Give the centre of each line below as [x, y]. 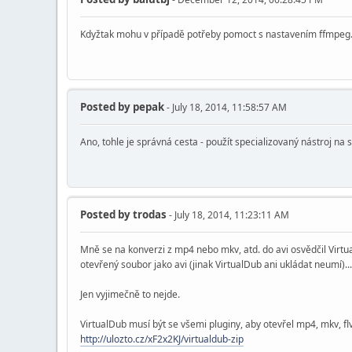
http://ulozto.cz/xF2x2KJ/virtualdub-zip [162, 339]
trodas [148, 215]
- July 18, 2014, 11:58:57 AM [225, 108]
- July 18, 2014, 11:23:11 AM [228, 215]
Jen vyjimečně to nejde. [130, 295]
